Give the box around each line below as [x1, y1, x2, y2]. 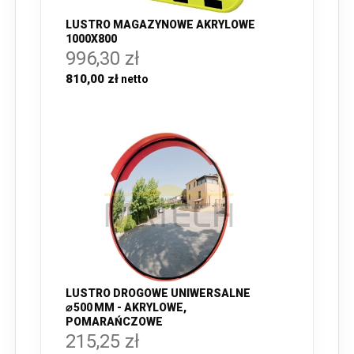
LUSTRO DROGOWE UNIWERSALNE [66, 287, 250, 300]
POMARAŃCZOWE [66, 315, 163, 329]
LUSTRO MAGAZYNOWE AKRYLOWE [66, 17, 255, 31]
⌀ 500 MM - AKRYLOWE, [66, 301, 186, 314]
